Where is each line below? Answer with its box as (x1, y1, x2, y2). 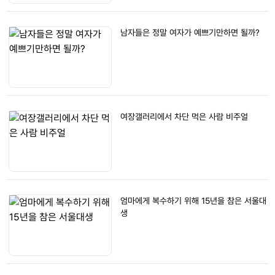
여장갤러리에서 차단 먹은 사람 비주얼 (120, 112, 248, 122)
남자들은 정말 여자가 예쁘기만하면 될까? (120, 28, 260, 37)
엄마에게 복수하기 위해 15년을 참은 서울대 (120, 196, 266, 206)
